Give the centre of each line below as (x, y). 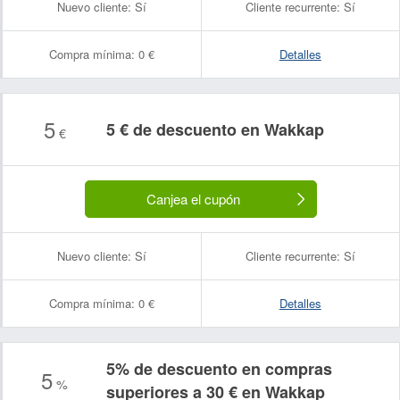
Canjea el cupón (193, 199)
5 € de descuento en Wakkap (215, 129)
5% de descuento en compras (219, 369)
